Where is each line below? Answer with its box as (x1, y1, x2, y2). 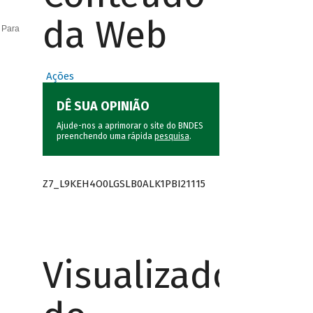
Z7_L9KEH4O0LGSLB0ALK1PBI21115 (42, 177, 205, 190)
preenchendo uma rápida (56, 131, 154, 142)
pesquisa (154, 131, 189, 142)
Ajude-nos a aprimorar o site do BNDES (56, 121, 203, 131)
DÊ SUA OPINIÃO (56, 99, 150, 115)
